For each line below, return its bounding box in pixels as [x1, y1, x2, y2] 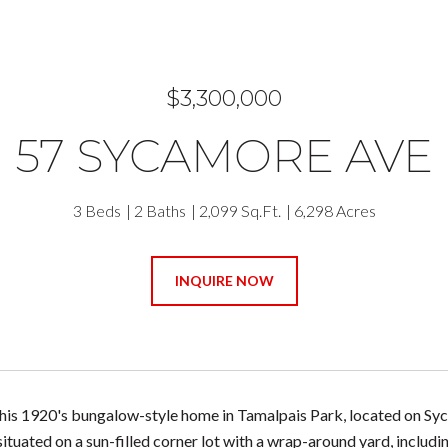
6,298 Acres [293, 201, 376, 220]
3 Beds [72, 201, 121, 220]
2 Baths [133, 201, 186, 220]
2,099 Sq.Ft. [198, 201, 281, 220]
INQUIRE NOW [174, 272, 274, 289]
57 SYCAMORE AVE [15, 128, 433, 183]
